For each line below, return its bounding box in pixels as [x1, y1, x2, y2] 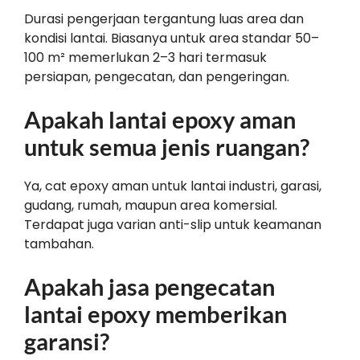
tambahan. [24, 235, 94, 254]
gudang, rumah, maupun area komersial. [24, 196, 277, 215]
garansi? [24, 327, 109, 356]
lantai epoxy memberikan [24, 300, 287, 329]
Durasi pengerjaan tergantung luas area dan [24, 10, 304, 29]
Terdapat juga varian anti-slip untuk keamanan [24, 215, 321, 235]
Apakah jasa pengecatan [24, 272, 275, 301]
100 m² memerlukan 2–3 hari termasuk [24, 48, 267, 67]
